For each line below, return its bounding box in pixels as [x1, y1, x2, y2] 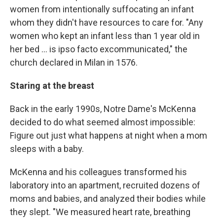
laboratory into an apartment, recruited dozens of [10, 180, 200, 190]
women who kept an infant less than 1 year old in [10, 30, 200, 41]
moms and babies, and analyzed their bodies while [10, 193, 206, 204]
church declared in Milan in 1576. [10, 57, 138, 68]
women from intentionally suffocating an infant [10, 3, 194, 14]
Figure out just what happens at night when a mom [10, 130, 207, 141]
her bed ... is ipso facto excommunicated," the [10, 43, 187, 54]
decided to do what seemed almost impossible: [10, 116, 195, 127]
